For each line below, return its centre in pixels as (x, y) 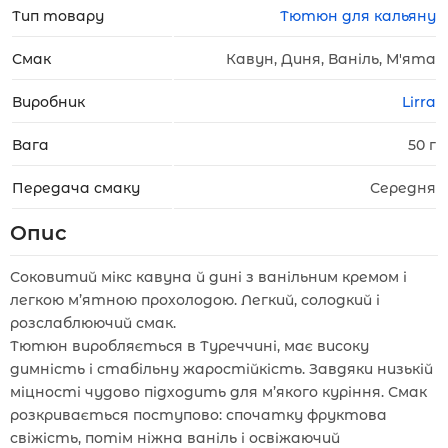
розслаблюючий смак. (93, 323)
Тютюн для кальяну (358, 16)
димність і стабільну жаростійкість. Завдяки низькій (221, 369)
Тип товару (58, 16)
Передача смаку (76, 188)
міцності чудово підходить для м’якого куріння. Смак (218, 392)
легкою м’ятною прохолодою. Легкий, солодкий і (195, 300)
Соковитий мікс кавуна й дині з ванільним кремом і (208, 277)
